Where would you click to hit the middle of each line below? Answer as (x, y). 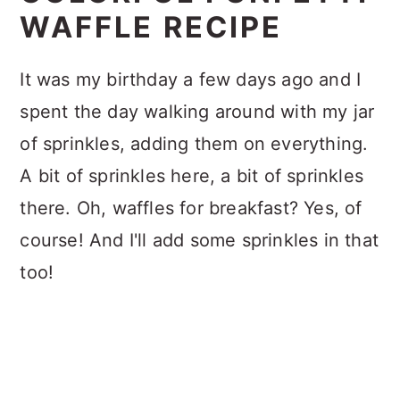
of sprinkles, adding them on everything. (194, 144)
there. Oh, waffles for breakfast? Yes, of (191, 208)
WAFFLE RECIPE (151, 27)
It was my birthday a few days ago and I (191, 79)
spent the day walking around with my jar (197, 112)
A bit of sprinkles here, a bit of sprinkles (192, 176)
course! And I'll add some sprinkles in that (199, 240)
